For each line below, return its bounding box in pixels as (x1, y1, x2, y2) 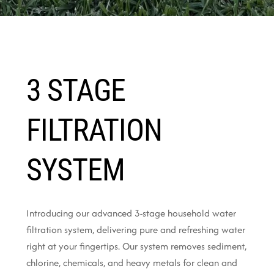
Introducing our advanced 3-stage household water (26, 206, 236, 221)
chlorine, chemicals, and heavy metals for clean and (26, 256, 237, 270)
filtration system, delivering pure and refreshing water (26, 223, 245, 237)
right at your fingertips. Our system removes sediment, (26, 239, 246, 254)
